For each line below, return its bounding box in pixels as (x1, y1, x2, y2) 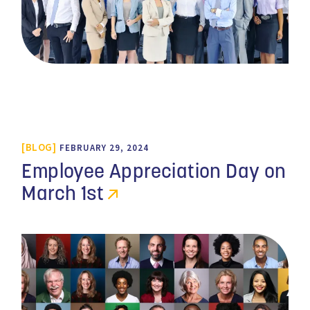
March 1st (21, 185, 104, 206)
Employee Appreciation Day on (21, 163, 286, 183)
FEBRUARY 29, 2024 (59, 141, 149, 154)
